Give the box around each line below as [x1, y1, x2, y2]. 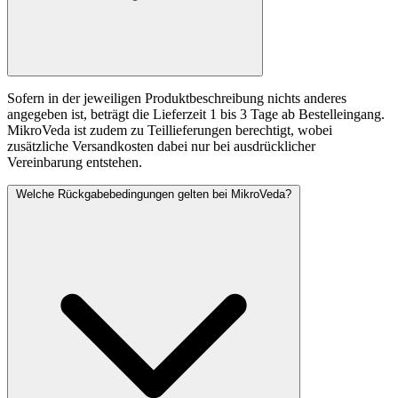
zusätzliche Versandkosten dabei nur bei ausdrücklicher [7, 138, 315, 154]
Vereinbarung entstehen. [7, 154, 142, 170]
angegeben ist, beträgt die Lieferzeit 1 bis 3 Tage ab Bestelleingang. [7, 106, 385, 122]
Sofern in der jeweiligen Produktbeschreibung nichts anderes [7, 90, 346, 106]
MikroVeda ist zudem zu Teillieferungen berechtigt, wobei [7, 122, 332, 138]
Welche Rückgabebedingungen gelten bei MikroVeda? [16, 187, 291, 201]
